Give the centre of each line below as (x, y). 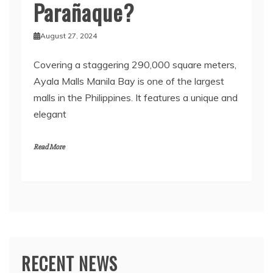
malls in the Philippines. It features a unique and (136, 98)
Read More (49, 147)
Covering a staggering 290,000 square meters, (135, 65)
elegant (50, 114)
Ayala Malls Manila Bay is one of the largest (129, 81)
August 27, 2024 (68, 36)
